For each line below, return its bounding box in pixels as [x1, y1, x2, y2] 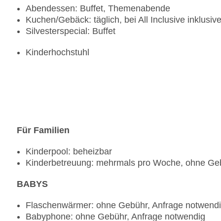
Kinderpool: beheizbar [26, 147, 112, 157]
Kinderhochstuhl [26, 47, 89, 58]
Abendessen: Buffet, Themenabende [26, 3, 170, 14]
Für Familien [17, 125, 70, 136]
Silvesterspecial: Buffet [26, 26, 115, 37]
